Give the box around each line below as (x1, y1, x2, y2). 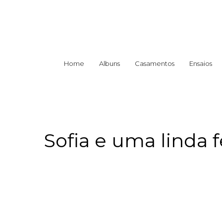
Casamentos (135, 59, 174, 67)
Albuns (99, 59, 120, 67)
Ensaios (189, 59, 212, 67)
